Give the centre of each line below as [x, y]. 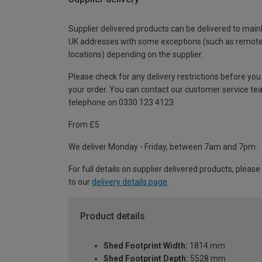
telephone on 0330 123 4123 [121, 103]
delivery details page [130, 182]
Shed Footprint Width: [146, 245]
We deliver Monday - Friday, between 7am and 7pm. [163, 147]
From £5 [84, 125]
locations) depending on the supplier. [136, 55]
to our [80, 182]
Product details [113, 216]
